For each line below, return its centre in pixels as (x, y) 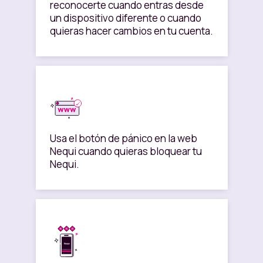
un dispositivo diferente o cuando (125, 18)
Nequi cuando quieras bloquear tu (126, 151)
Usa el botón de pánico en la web (123, 138)
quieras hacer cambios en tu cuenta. (131, 31)
